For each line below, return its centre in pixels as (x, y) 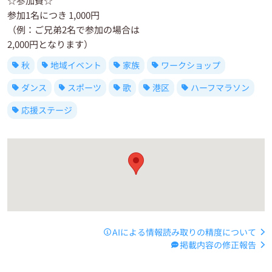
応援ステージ (46, 110)
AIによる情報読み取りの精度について (185, 232)
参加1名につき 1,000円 (53, 15)
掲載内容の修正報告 (218, 244)
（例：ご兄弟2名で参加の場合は (73, 29)
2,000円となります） (50, 44)
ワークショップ (190, 65)
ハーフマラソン (220, 87)
